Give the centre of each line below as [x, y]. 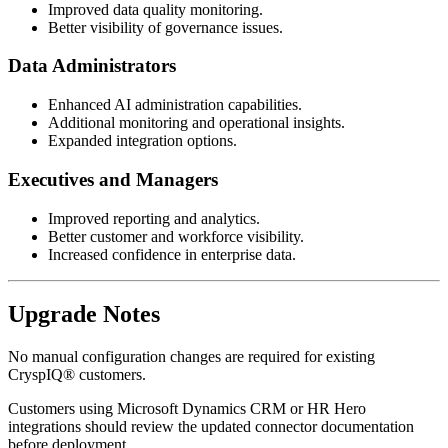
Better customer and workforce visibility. [176, 236]
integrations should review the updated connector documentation [211, 427]
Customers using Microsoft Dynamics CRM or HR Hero [187, 409]
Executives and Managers [113, 179]
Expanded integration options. [142, 141]
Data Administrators [92, 66]
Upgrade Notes [84, 314]
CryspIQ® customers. [77, 375]
